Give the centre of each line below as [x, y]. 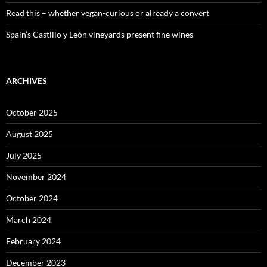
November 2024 [36, 177]
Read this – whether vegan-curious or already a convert [108, 13]
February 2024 [33, 241]
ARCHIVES [27, 81]
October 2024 [32, 198]
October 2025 [32, 113]
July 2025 [24, 156]
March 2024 [29, 220]
